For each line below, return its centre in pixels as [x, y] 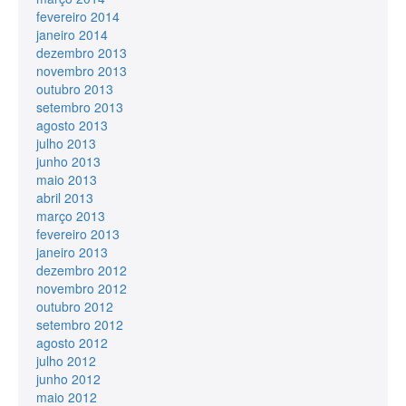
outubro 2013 [75, 88]
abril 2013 [65, 197]
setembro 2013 [80, 106]
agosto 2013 [72, 125]
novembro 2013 [82, 70]
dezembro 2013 [82, 52]
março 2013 [71, 215]
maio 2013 [67, 179]
